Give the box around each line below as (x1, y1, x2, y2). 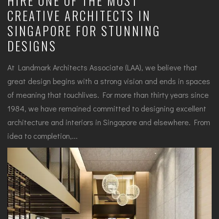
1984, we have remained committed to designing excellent (7, 103, 206, 113)
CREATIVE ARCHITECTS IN (7, 6, 151, 24)
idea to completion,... (7, 130, 78, 141)
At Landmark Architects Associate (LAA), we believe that (7, 62, 197, 72)
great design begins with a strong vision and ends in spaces (7, 75, 210, 86)
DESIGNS (7, 36, 57, 55)
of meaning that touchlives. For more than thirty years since (7, 89, 209, 100)
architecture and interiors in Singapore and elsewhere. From (7, 116, 210, 127)
